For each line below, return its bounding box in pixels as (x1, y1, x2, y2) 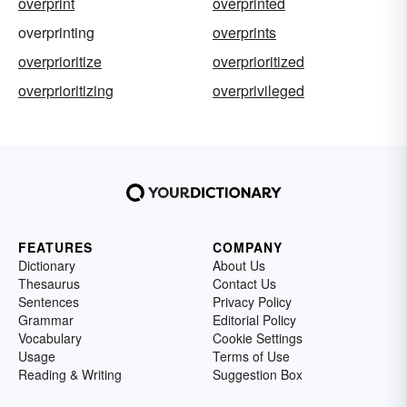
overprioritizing (18, 80, 114, 102)
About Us (213, 256, 265, 275)
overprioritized (213, 51, 304, 73)
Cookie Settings (213, 329, 303, 348)
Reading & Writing (18, 365, 122, 384)
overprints (213, 22, 276, 44)
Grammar (18, 311, 74, 330)
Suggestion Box (213, 365, 303, 384)
